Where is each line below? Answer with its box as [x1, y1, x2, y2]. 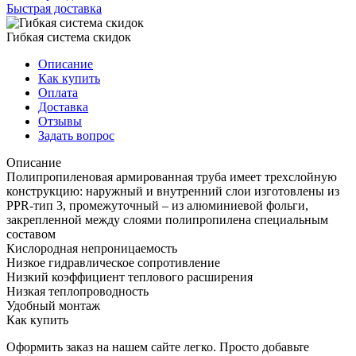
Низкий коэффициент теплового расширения [6, 269, 253, 284]
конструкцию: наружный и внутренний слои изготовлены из [6, 184, 339, 198]
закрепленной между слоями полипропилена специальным [6, 212, 328, 226]
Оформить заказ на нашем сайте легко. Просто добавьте [6, 339, 309, 354]
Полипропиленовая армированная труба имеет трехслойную [6, 169, 337, 184]
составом [6, 226, 56, 241]
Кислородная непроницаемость [6, 241, 177, 255]
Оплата [38, 85, 78, 99]
